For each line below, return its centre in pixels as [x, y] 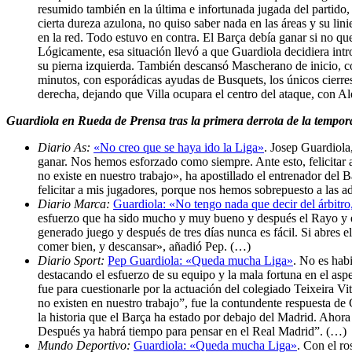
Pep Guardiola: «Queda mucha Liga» [200, 260]
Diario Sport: [73, 260]
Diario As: [66, 147]
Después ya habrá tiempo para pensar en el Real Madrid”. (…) [192, 331]
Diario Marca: [75, 203]
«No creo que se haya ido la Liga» [179, 147]
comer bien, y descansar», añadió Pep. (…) [144, 246]
